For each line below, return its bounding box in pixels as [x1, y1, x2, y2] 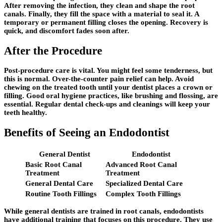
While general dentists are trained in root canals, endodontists [4, 207, 204, 215]
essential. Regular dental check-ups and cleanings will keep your [4, 100, 210, 109]
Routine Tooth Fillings [25, 189, 97, 198]
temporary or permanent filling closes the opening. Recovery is [4, 18, 208, 27]
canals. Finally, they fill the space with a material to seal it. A [4, 10, 199, 18]
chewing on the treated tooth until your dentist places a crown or [4, 83, 213, 92]
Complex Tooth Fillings [106, 189, 181, 198]
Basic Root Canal [25, 160, 82, 168]
